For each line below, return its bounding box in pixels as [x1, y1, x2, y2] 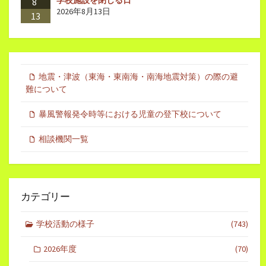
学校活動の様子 [36, 218, 94, 230]
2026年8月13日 [56, 5, 110, 17]
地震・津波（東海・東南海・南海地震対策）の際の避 [39, 71, 238, 82]
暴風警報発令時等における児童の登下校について [39, 108, 221, 119]
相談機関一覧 [39, 133, 88, 144]
